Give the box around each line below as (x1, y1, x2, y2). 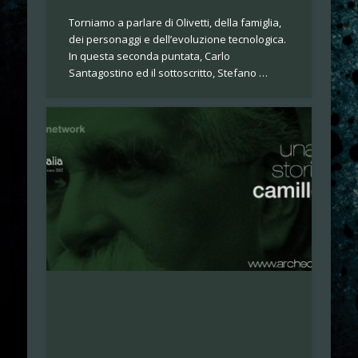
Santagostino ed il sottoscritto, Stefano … (69, 65, 268, 80)
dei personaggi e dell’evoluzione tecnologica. (69, 31, 287, 46)
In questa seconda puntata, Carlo (69, 48, 231, 63)
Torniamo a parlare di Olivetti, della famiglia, (69, 14, 282, 30)
